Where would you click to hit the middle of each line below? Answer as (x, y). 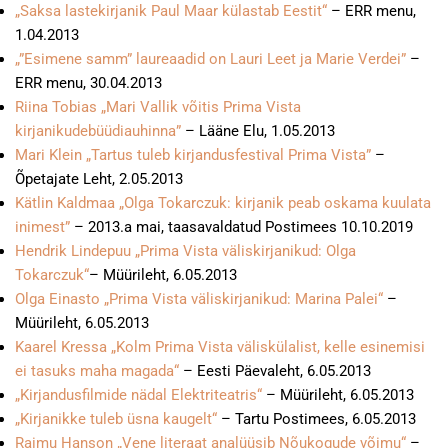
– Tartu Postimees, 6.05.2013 (318, 419)
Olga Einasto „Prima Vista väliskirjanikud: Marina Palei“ (201, 299)
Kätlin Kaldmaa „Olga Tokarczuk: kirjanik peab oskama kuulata (223, 203)
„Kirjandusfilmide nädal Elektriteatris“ (138, 395)
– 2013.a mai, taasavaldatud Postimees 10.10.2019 (243, 227)
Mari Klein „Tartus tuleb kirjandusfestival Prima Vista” (193, 155)
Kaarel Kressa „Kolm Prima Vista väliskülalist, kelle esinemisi (220, 347)
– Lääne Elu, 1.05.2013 (260, 131)
